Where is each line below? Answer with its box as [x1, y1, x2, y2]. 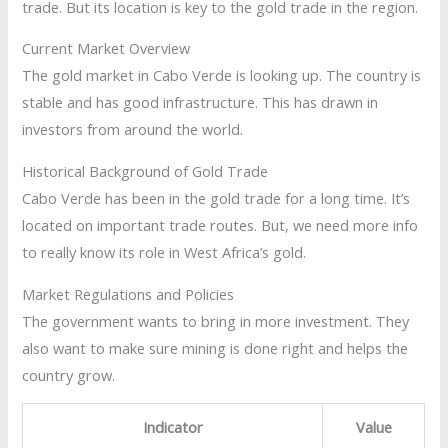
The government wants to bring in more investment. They [22, 310, 410, 331]
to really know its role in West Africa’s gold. [22, 241, 307, 262]
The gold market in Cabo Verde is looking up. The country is [22, 65, 422, 86]
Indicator [142, 417, 203, 438]
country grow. [22, 364, 116, 385]
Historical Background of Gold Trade [22, 160, 269, 181]
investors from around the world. [22, 119, 244, 140]
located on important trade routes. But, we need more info [22, 214, 419, 235]
